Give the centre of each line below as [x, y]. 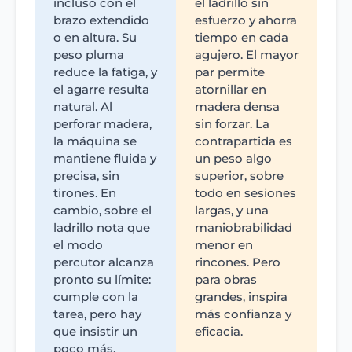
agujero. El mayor [247, 55]
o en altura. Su [95, 38]
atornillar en [231, 90]
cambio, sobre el [103, 211]
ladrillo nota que [102, 228]
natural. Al [83, 107]
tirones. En [85, 193]
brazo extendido [101, 20]
